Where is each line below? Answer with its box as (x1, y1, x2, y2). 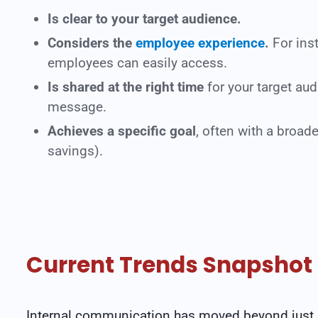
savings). (48, 143, 103, 159)
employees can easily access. (48, 55, 227, 71)
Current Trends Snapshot (26, 249, 312, 280)
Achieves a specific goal (48, 123, 196, 139)
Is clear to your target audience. (48, 11, 241, 27)
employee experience (136, 35, 265, 51)
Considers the (48, 35, 136, 51)
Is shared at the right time (48, 79, 204, 95)
